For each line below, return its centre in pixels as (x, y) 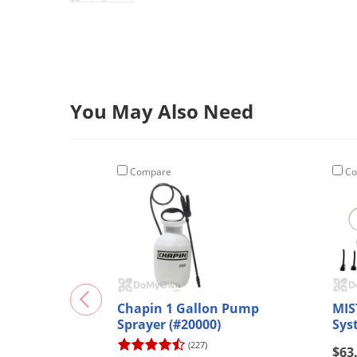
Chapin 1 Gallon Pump (188, 308)
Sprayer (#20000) (169, 324)
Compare (149, 171)
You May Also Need (162, 111)
